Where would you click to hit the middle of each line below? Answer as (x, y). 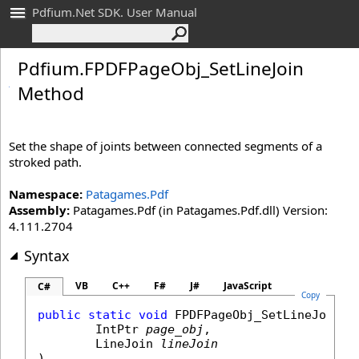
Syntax (47, 256)
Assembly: (39, 210)
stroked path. (45, 162)
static (110, 315)
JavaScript (248, 286)
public (59, 315)
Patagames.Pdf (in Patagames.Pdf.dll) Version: (199, 210)
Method (51, 93)
